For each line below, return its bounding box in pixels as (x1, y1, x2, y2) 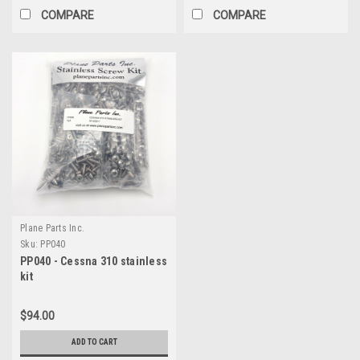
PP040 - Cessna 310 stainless (20, 254, 167, 268)
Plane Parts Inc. (20, 222, 84, 234)
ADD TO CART (71, 337, 117, 346)
